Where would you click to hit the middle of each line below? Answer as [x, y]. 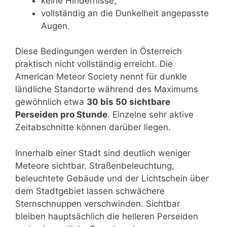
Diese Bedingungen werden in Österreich [99, 51]
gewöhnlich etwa [51, 102]
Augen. [55, 26]
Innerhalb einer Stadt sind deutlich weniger [103, 153]
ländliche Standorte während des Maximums [107, 89]
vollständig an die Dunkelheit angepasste [125, 13]
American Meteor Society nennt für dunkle [101, 77]
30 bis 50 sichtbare [128, 102]
